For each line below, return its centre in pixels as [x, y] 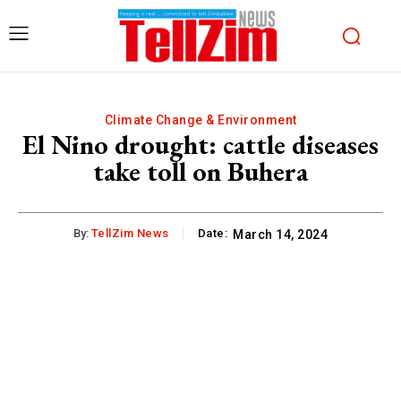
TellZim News [130, 233]
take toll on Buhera [200, 171]
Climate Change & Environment [200, 119]
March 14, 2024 [281, 234]
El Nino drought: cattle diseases [200, 144]
